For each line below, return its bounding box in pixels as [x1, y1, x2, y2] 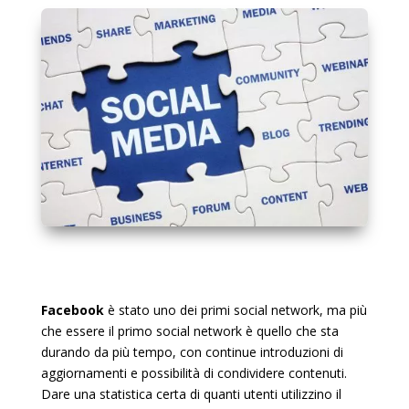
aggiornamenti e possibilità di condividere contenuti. [40, 363, 347, 382]
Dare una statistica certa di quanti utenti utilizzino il [40, 384, 341, 403]
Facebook [40, 300, 104, 319]
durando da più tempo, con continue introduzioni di [40, 342, 343, 361]
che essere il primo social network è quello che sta [40, 321, 339, 340]
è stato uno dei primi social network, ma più [103, 300, 367, 319]
